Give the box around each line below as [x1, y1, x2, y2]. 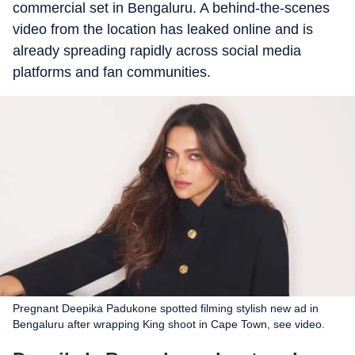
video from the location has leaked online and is [13, 21, 313, 37]
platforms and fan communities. [13, 64, 211, 80]
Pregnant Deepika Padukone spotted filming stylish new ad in [13, 301, 319, 315]
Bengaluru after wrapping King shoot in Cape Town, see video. [13, 317, 325, 330]
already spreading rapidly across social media [13, 43, 301, 59]
